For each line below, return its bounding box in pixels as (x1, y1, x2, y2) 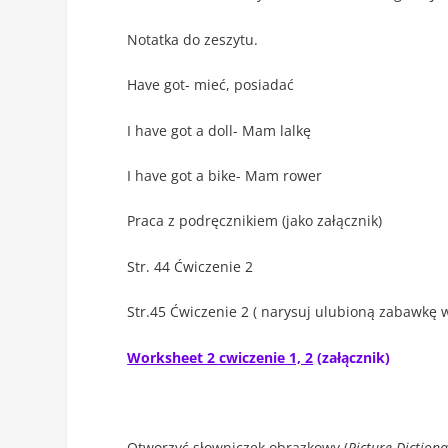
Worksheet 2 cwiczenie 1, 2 (127, 347, 314, 367)
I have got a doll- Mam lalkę (127, 120, 312, 140)
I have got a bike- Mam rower (127, 166, 323, 186)
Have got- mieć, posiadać (127, 75, 295, 95)
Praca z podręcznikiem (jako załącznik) (127, 211, 383, 231)
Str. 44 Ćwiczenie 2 (127, 256, 254, 276)
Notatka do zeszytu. (127, 29, 259, 49)
